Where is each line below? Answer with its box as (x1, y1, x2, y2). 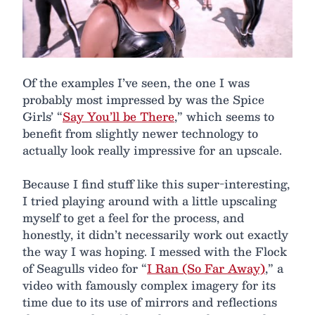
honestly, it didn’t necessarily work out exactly (22, 225, 288, 244)
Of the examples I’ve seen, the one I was (22, 73, 250, 92)
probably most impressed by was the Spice (22, 90, 264, 109)
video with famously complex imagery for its (22, 276, 276, 295)
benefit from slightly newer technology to (22, 124, 258, 143)
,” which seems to (174, 107, 274, 126)
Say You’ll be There (63, 107, 174, 126)
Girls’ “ (22, 107, 63, 126)
